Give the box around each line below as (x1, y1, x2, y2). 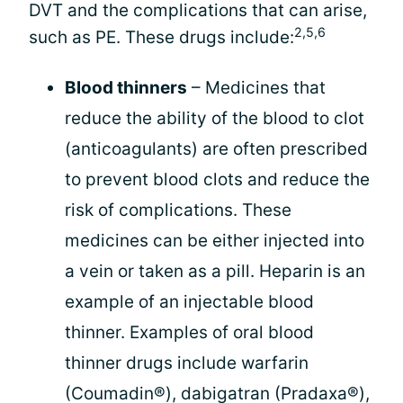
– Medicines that (187, 77, 326, 98)
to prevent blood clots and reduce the (65, 169, 370, 190)
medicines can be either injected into (65, 230, 364, 251)
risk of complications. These (65, 200, 291, 220)
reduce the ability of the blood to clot (65, 108, 364, 129)
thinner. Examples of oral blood (65, 322, 314, 343)
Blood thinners (65, 77, 187, 98)
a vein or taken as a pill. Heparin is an (65, 261, 365, 282)
